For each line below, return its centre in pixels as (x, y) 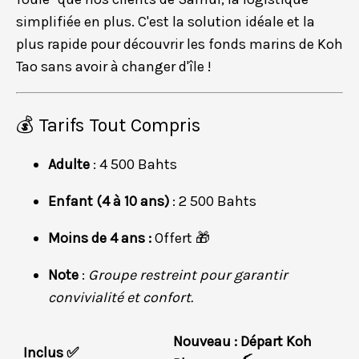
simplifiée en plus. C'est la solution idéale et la (165, 22)
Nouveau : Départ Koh (242, 342)
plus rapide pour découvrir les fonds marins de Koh (179, 44)
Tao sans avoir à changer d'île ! (114, 67)
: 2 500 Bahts (213, 202)
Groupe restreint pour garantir (188, 275)
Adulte (71, 165)
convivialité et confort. (121, 298)
